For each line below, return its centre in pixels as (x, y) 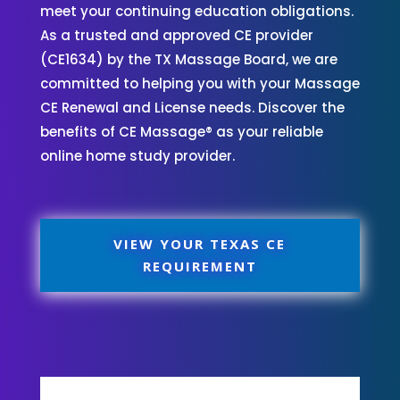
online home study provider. (137, 155)
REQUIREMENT (200, 266)
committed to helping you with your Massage (200, 83)
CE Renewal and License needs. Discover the (192, 107)
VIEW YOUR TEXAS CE (200, 243)
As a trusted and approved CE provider (176, 35)
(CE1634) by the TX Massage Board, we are (188, 59)
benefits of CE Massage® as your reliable (181, 131)
